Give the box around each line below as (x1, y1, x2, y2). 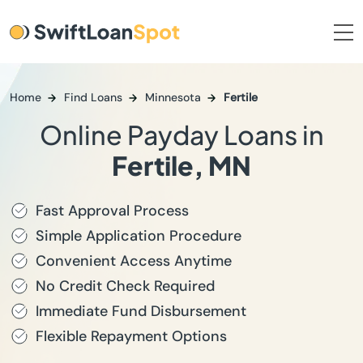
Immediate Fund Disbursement (36, 301, 246, 321)
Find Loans (64, 90, 122, 105)
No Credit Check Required (36, 276, 215, 296)
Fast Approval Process (36, 201, 189, 220)
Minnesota (145, 90, 201, 105)
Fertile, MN (112, 149, 251, 181)
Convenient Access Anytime (36, 251, 232, 271)
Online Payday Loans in (39, 118, 324, 151)
